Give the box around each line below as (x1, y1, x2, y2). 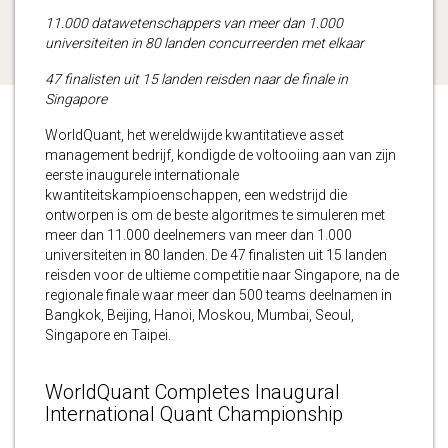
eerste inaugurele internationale (45, 166, 239, 183)
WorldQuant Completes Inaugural (45, 379, 340, 404)
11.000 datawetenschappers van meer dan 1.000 (45, 14, 343, 31)
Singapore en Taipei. (45, 326, 171, 343)
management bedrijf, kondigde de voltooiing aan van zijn (45, 146, 396, 163)
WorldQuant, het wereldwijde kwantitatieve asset (45, 126, 344, 143)
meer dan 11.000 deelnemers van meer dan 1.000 (45, 226, 352, 243)
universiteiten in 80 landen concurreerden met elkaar (45, 34, 364, 51)
